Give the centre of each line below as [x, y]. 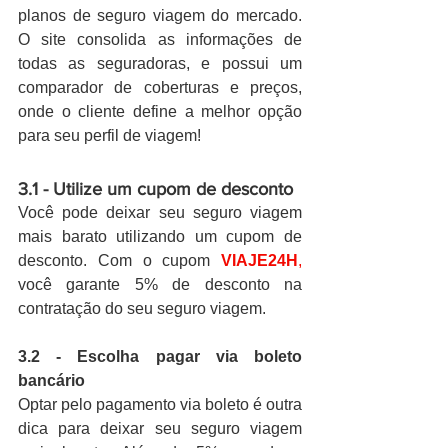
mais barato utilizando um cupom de [160, 237]
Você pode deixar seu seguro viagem [160, 213]
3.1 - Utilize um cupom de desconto [155, 189]
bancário [51, 381]
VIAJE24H [259, 261]
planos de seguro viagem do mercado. [160, 16]
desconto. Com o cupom [119, 261]
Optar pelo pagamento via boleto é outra [160, 405]
